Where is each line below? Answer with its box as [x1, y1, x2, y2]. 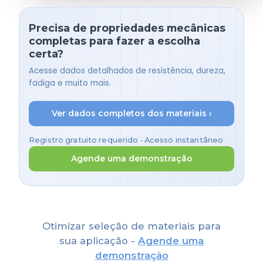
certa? [29, 48, 63, 60]
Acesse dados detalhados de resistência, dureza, [29, 65, 225, 76]
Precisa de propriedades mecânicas [29, 22, 225, 35]
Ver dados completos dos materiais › [51, 108, 212, 119]
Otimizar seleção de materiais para [42, 220, 221, 232]
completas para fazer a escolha [29, 35, 200, 48]
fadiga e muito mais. [29, 77, 111, 89]
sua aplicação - [59, 234, 138, 247]
